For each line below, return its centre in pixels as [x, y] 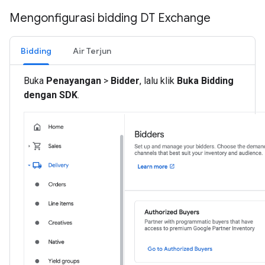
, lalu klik [158, 81]
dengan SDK [51, 95]
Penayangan [74, 81]
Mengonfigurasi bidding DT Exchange [110, 18]
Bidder [125, 81]
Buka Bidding [205, 81]
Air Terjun [92, 51]
